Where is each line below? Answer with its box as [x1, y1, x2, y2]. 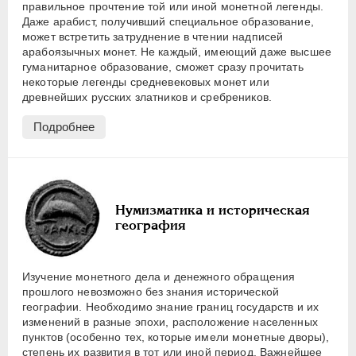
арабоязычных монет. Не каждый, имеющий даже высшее [22, 45, 332, 59]
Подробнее [33, 120, 95, 134]
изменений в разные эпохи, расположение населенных [22, 315, 318, 328]
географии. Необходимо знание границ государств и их [22, 300, 319, 313]
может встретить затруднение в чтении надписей [22, 30, 284, 44]
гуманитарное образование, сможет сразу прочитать [22, 60, 304, 74]
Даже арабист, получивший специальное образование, [22, 15, 314, 29]
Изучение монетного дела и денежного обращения [22, 269, 296, 283]
